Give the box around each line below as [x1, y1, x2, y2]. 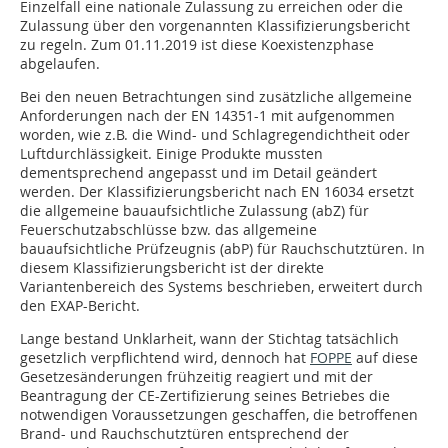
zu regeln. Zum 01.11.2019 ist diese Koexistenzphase [20, 35, 374, 55]
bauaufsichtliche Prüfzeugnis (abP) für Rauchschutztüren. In [20, 239, 425, 259]
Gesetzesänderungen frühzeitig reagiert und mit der [20, 367, 373, 387]
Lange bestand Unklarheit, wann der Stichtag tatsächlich [20, 329, 399, 349]
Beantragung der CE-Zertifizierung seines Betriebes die [20, 386, 390, 406]
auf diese [352, 348, 418, 368]
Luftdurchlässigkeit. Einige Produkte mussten [20, 144, 323, 164]
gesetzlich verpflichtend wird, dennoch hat [20, 348, 310, 368]
